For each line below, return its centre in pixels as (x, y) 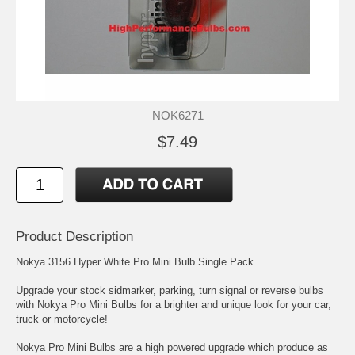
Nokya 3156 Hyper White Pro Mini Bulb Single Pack (135, 261)
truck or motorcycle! (62, 319)
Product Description (74, 236)
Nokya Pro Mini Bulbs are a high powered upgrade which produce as (172, 347)
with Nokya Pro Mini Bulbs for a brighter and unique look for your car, (174, 304)
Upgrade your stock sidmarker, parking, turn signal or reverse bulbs (170, 290)
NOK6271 (177, 115)
